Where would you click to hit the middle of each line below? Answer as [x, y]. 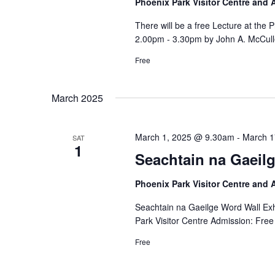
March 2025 [77, 98]
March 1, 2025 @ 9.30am [184, 137]
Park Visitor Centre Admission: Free [204, 220]
